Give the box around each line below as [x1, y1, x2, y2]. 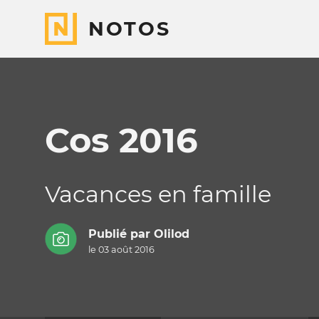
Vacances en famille [45, 180, 271, 208]
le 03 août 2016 [88, 244, 155, 256]
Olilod [153, 227, 189, 241]
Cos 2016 [45, 120, 198, 161]
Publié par [88, 227, 154, 241]
